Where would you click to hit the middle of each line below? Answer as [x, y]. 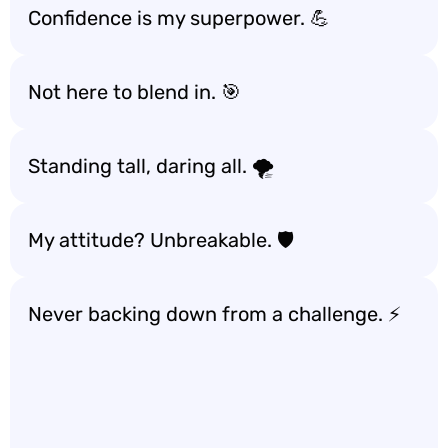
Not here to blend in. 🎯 [134, 92]
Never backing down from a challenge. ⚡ [214, 314]
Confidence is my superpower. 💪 [179, 18]
